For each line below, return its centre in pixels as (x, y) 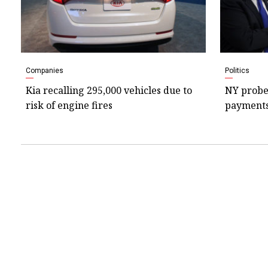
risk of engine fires (69, 105)
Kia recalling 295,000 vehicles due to (109, 90)
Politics (237, 70)
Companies (45, 70)
